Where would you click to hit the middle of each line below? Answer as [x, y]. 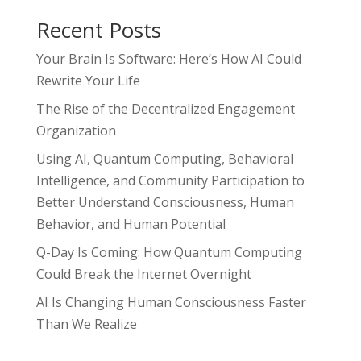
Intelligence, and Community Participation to [170, 180]
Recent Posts [98, 29]
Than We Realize [86, 324]
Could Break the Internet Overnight [143, 274]
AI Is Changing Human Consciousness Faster [171, 302]
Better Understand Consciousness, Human [165, 202]
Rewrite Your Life [88, 80]
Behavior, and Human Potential [131, 224]
